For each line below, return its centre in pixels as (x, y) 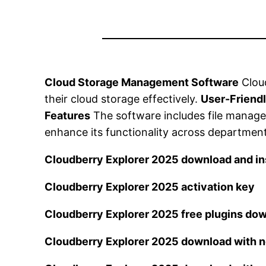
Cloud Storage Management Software (142, 83)
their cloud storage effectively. (123, 99)
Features (68, 116)
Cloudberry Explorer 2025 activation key (150, 187)
